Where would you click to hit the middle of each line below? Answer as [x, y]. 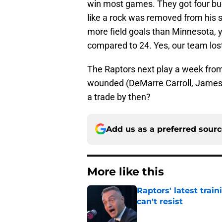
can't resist [160, 201]
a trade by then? [119, 97]
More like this [126, 171]
